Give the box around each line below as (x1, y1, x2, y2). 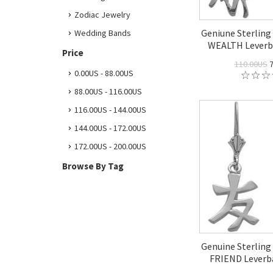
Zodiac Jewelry (74, 9, 130, 20)
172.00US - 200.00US (74, 141, 146, 152)
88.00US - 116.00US (74, 86, 142, 97)
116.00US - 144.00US (74, 104, 146, 115)
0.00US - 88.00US (74, 68, 133, 79)
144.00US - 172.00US (74, 122, 146, 133)
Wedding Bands (74, 27, 131, 38)
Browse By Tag (62, 160, 124, 172)
